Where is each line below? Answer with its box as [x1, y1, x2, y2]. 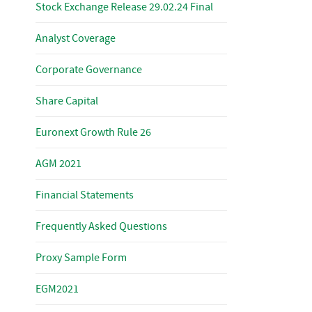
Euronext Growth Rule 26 [36, 125, 151, 139]
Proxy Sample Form [36, 251, 127, 265]
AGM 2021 [36, 157, 81, 171]
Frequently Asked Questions [36, 219, 167, 233]
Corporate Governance [36, 63, 142, 77]
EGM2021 [36, 282, 79, 296]
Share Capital [36, 94, 98, 108]
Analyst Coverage [36, 31, 116, 45]
